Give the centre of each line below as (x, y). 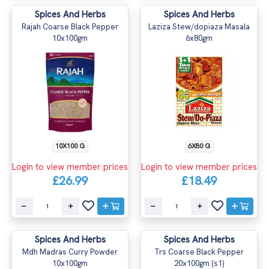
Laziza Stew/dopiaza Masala (199, 26)
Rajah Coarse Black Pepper (70, 26)
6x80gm (199, 38)
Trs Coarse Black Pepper (199, 252)
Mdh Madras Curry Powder (70, 252)
